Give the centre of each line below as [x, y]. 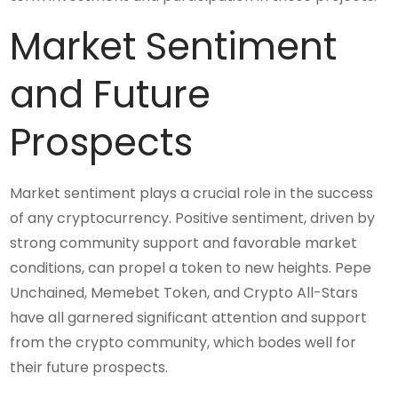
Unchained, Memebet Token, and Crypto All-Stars [184, 292]
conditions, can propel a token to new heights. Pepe [191, 267]
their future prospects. [89, 367]
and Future [111, 94]
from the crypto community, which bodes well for [183, 342]
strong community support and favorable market [184, 243]
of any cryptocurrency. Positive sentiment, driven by [193, 218]
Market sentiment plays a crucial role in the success [192, 193]
